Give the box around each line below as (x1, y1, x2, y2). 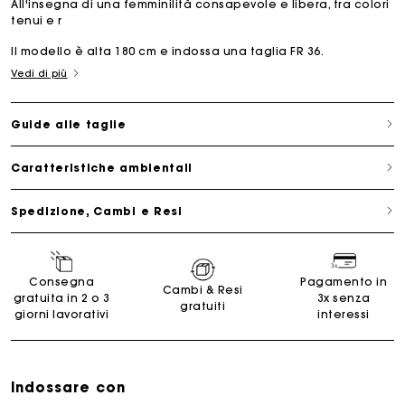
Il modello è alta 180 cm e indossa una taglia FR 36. (11, 43, 324, 58)
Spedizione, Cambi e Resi (11, 203, 183, 218)
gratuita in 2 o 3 (13, 290, 110, 305)
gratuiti (180, 298, 225, 313)
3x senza (316, 290, 371, 305)
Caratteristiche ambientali (11, 160, 193, 174)
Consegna (29, 274, 94, 288)
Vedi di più (11, 66, 68, 80)
